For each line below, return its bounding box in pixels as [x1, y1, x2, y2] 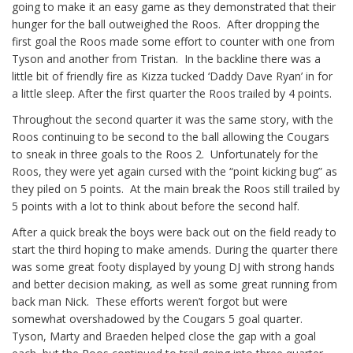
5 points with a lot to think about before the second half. [12, 199, 299, 214]
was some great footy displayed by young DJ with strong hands [12, 259, 335, 275]
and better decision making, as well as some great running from [12, 277, 337, 292]
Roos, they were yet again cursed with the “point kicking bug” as [12, 164, 337, 180]
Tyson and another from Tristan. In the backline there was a [12, 51, 321, 67]
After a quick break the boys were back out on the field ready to [12, 225, 336, 240]
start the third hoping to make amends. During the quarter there [12, 242, 338, 258]
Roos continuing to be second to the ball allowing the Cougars [12, 129, 329, 145]
